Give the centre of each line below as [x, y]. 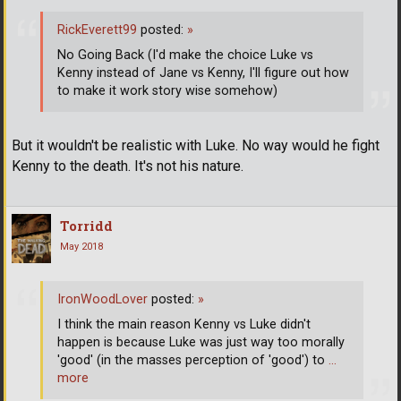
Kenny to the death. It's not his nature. [128, 166]
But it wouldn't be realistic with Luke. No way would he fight [196, 145]
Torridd [86, 225]
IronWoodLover [102, 300]
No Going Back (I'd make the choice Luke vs [185, 55]
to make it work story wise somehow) [167, 91]
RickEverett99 [97, 30]
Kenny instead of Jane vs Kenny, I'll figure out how [203, 73]
